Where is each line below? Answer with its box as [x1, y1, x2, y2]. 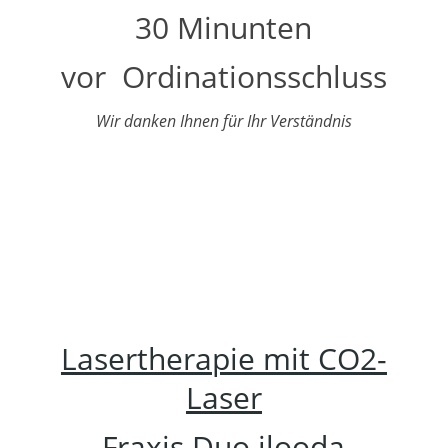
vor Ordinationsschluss [60, 55, 387, 97]
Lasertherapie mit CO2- [60, 337, 387, 379]
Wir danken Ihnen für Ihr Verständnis [95, 109, 352, 132]
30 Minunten [135, 6, 313, 48]
